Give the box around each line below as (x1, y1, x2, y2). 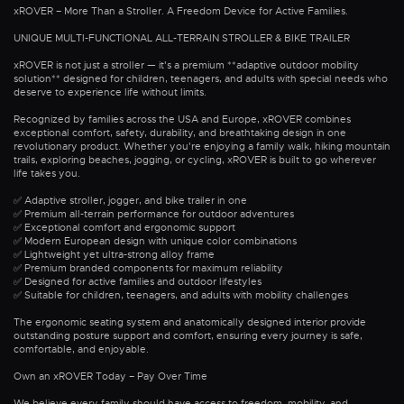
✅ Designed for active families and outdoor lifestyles (14, 275, 262, 289)
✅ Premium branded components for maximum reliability (14, 262, 283, 275)
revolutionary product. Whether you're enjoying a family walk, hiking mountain (14, 140, 390, 153)
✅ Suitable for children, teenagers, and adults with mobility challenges (14, 289, 348, 302)
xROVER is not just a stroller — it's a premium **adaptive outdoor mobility (14, 59, 359, 72)
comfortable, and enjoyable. (14, 343, 149, 356)
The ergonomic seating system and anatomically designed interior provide (14, 316, 366, 329)
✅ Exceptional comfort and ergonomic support (14, 221, 235, 234)
